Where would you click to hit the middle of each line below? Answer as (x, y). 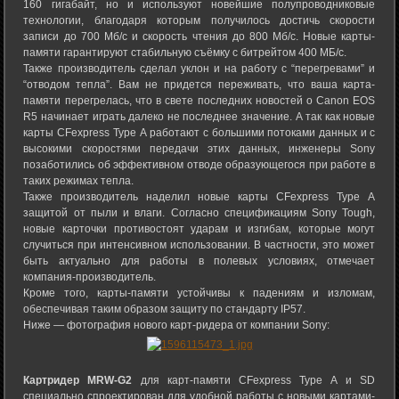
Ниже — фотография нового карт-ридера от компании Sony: (177, 326)
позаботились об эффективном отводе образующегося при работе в (199, 165)
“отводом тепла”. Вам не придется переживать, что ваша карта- (199, 85)
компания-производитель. (90, 277)
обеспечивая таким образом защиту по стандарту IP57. (165, 309)
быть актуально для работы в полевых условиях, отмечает (199, 261)
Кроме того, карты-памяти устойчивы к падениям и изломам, (199, 293)
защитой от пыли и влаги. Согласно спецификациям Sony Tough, (199, 213)
